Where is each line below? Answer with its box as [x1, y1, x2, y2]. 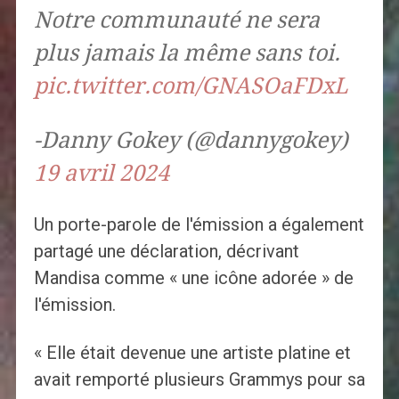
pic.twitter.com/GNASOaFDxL [33, 73, 348, 100]
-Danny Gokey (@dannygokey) [33, 127, 348, 154]
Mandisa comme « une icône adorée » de [33, 267, 354, 289]
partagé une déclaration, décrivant [33, 240, 299, 263]
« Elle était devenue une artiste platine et [33, 342, 351, 364]
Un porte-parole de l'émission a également [33, 214, 364, 236]
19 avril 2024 [33, 160, 169, 187]
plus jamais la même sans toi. [33, 40, 340, 67]
